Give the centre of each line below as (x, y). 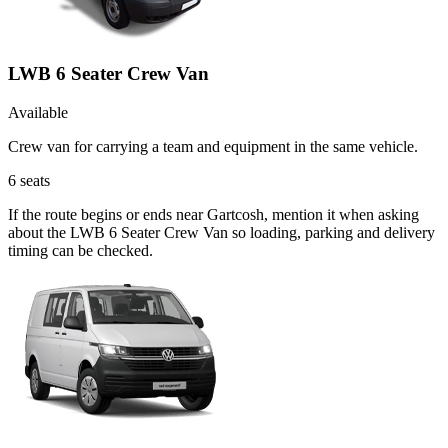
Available (38, 112)
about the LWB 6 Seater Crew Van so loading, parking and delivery (221, 232)
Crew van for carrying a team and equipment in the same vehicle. (213, 146)
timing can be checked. (80, 250)
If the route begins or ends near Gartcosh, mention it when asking (213, 214)
